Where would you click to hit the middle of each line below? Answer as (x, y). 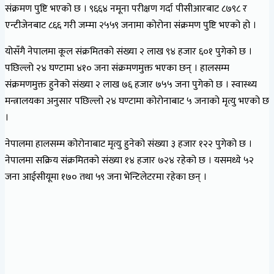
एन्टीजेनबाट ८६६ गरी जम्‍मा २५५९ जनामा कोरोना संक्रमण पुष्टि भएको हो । (131, 25)
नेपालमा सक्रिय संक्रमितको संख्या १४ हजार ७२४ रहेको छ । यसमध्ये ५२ (129, 160)
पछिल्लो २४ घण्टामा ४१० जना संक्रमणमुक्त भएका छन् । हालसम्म (117, 68)
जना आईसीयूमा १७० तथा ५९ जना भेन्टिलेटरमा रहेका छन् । (106, 177)
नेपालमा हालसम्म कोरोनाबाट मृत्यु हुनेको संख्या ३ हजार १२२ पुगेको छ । (128, 144)
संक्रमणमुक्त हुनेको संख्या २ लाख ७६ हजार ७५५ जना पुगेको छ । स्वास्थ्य (131, 84)
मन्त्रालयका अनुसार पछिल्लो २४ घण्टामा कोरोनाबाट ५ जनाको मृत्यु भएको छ (137, 101)
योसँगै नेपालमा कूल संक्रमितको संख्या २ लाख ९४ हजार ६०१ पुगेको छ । (128, 51)
